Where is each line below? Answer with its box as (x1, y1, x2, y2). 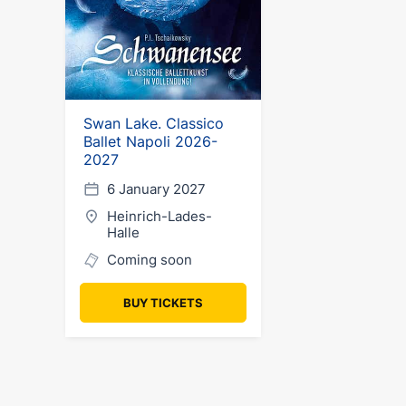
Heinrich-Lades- (107, 208, 212, 225)
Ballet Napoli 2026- (83, 132, 217, 150)
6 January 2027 (107, 180, 206, 198)
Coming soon (107, 251, 192, 268)
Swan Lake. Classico (83, 114, 224, 132)
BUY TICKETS (123, 295, 203, 310)
